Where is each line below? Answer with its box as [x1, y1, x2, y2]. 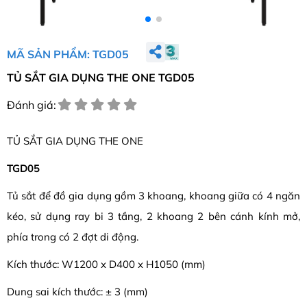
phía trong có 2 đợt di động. [7, 230, 138, 244]
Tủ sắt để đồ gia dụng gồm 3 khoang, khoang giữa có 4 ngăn [7, 189, 300, 203]
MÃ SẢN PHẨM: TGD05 [7, 47, 129, 61]
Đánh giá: [7, 98, 56, 112]
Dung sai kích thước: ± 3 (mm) [7, 285, 148, 299]
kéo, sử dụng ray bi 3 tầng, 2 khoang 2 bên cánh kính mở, [7, 210, 300, 223]
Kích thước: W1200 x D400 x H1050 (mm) [7, 258, 206, 271]
